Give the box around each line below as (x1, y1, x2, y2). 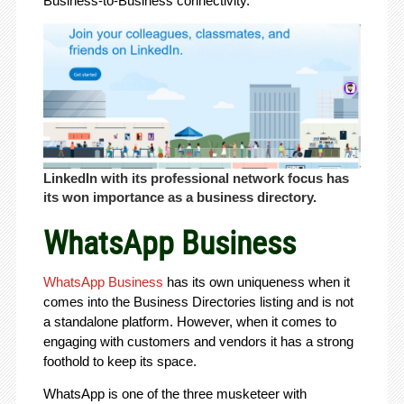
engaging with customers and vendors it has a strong (42, 333, 353, 349)
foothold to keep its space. (42, 353, 197, 369)
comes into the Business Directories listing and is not (42, 293, 353, 309)
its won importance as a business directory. (42, 188, 317, 205)
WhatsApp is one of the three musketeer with (42, 385, 307, 401)
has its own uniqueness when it (162, 273, 350, 289)
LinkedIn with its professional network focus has (42, 170, 349, 186)
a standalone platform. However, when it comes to (42, 313, 336, 329)
